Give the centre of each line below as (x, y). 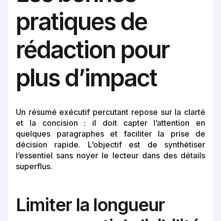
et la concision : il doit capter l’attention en (110, 123)
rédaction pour (92, 50)
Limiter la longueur (90, 205)
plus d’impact (86, 78)
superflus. (34, 166)
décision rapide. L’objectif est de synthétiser (110, 145)
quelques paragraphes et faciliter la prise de (110, 134)
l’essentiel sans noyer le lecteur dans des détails (110, 156)
